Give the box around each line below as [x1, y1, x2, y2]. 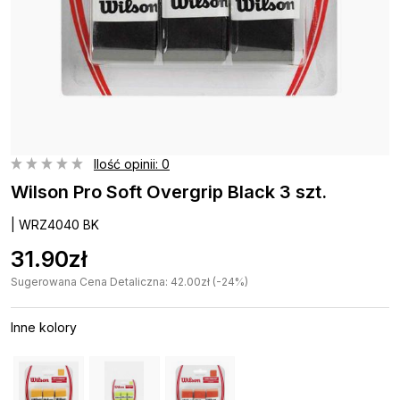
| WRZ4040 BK [11, 216, 99, 232]
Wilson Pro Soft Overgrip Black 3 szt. [11, 180, 327, 203]
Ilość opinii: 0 [94, 155, 170, 171]
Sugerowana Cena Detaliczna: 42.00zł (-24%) [11, 274, 248, 288]
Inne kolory [11, 319, 77, 335]
